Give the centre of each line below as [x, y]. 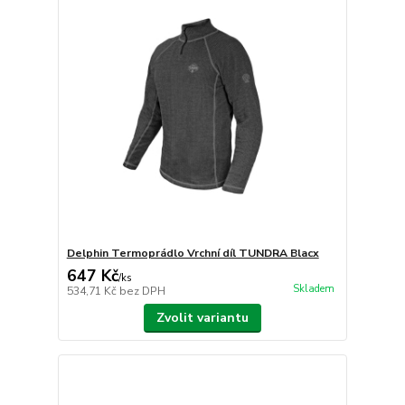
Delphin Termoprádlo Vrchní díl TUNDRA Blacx [193, 253]
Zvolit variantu [202, 317]
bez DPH [142, 291]
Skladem [313, 288]
